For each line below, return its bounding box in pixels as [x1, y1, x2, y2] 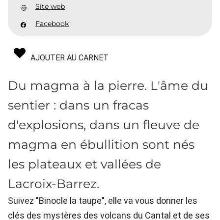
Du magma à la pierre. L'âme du [8, 78, 208, 93]
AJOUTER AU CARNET [30, 53, 109, 62]
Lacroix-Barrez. [8, 176, 99, 191]
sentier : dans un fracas [8, 97, 149, 112]
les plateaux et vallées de [8, 156, 161, 171]
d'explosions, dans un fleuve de [8, 117, 199, 132]
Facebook [35, 19, 69, 28]
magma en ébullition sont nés [8, 137, 194, 152]
